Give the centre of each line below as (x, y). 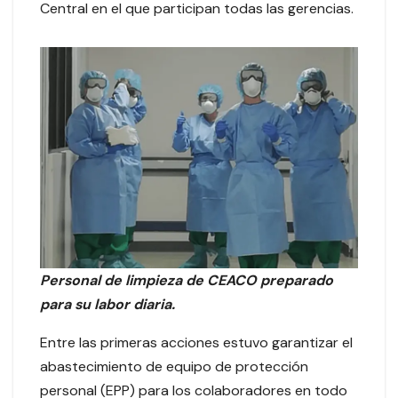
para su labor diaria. (107, 305)
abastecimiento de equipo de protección (174, 367)
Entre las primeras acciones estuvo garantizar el (196, 343)
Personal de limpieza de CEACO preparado (187, 281)
